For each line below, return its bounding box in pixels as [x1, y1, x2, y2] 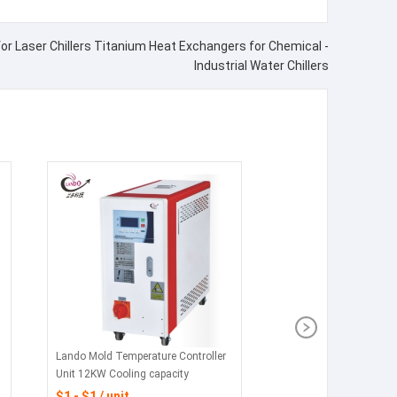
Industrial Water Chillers [194, 58, 329, 73]
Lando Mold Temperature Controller [56, 350, 226, 362]
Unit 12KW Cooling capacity [56, 368, 189, 380]
